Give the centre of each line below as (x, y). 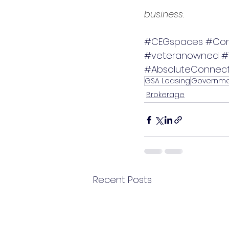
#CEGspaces (174, 42)
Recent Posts (122, 180)
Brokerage (165, 95)
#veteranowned (181, 56)
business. (164, 14)
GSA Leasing (167, 81)
